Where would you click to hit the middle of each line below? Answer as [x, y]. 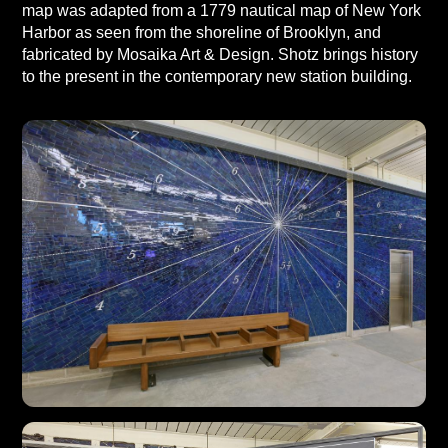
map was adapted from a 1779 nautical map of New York [221, 10]
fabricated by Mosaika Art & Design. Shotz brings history [219, 54]
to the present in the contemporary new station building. [216, 76]
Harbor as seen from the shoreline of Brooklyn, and [201, 32]
